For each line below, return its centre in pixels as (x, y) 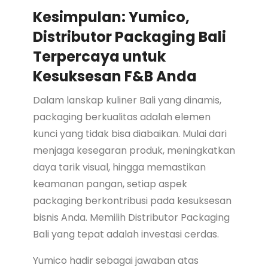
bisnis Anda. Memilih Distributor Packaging (131, 217)
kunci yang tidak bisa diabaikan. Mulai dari (130, 133)
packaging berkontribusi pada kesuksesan (132, 200)
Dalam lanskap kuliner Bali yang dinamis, (127, 100)
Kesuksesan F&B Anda (115, 76)
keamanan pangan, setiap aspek (110, 184)
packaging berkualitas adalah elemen (121, 117)
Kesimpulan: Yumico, (111, 17)
